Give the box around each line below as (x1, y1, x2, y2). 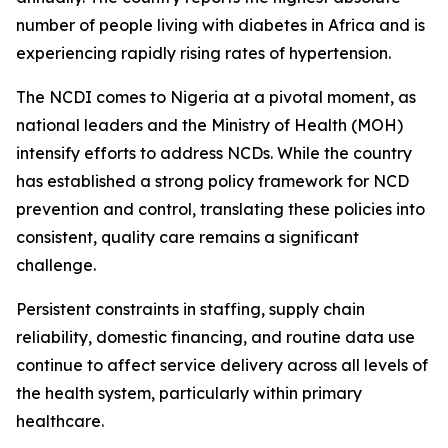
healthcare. (16, 411, 104, 431)
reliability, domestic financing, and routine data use (16, 327, 415, 347)
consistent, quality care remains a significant (16, 227, 359, 247)
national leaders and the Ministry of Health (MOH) (16, 115, 403, 135)
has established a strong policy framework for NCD (16, 171, 409, 191)
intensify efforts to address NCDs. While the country (16, 143, 412, 163)
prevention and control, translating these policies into (16, 199, 425, 219)
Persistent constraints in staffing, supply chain (16, 299, 365, 319)
